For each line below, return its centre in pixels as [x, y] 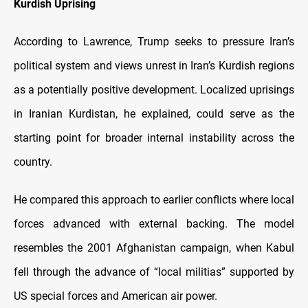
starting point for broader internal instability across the [154, 138]
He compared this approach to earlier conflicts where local [154, 200]
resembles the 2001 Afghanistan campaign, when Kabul [154, 248]
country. [33, 162]
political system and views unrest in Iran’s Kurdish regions [154, 66]
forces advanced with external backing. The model [154, 224]
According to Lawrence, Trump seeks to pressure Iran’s [154, 42]
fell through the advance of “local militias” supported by [154, 272]
